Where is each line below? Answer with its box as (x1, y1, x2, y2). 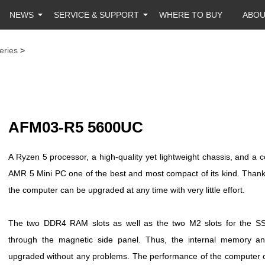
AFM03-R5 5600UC (8, 118, 143, 136)
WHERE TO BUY (159, 10, 222, 20)
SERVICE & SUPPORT (54, 10, 139, 20)
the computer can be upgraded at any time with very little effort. (8, 185, 245, 195)
